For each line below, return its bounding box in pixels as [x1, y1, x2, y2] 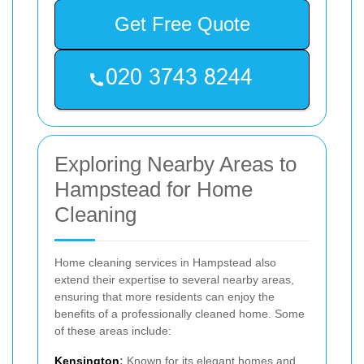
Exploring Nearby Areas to [54, 151, 297, 176]
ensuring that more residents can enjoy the [54, 289, 275, 303]
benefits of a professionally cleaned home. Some [54, 306, 305, 320]
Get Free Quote [114, 12, 250, 35]
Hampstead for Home [54, 176, 253, 201]
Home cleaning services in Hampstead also [54, 255, 276, 269]
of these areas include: [54, 323, 171, 337]
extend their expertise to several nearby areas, [54, 272, 294, 286]
